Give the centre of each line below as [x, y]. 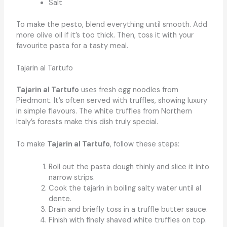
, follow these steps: [144, 144]
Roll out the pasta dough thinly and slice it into [129, 167]
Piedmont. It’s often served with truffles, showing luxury [111, 101]
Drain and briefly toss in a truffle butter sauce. [128, 209]
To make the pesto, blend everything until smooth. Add [111, 24]
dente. [60, 199]
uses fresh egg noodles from [128, 90]
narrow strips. [71, 177]
